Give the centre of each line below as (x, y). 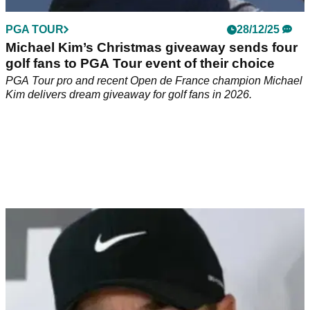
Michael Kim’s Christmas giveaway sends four (152, 48)
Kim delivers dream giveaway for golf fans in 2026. (129, 95)
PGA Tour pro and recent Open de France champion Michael (154, 81)
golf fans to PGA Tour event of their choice (140, 64)
